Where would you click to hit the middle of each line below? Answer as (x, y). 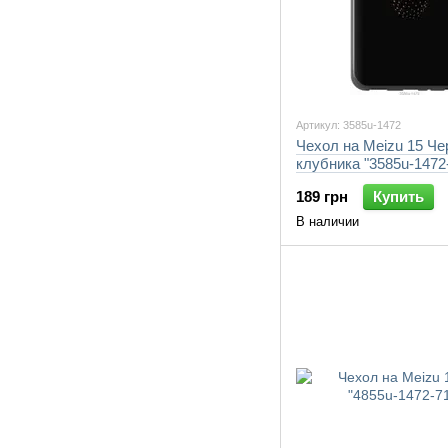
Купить (398, 196)
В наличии (327, 221)
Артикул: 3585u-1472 (348, 125)
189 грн (322, 196)
